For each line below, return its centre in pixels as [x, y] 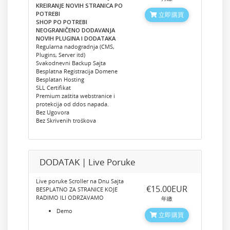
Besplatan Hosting [60, 79]
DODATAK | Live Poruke [88, 162]
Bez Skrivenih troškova [66, 120]
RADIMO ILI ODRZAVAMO [70, 197]
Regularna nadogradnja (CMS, [75, 46]
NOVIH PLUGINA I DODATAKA [76, 38]
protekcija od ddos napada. [72, 104]
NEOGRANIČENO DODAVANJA [75, 30]
